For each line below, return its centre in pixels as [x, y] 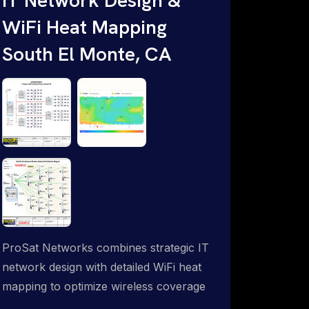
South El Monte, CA [87, 53]
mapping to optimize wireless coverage [104, 286]
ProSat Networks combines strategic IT [106, 247]
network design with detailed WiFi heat [102, 267]
